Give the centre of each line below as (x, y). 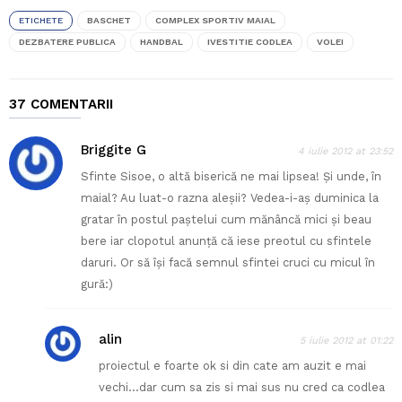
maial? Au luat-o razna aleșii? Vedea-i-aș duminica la (230, 198)
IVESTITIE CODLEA (250, 42)
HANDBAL (162, 42)
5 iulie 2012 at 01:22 (346, 341)
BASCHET (109, 21)
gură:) (97, 284)
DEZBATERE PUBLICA (67, 42)
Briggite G (114, 150)
